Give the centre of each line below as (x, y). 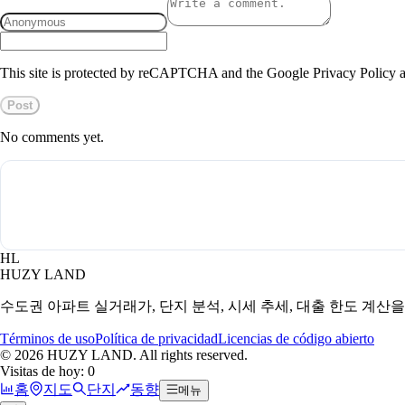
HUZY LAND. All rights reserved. (146, 354)
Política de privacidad (156, 338)
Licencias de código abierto (296, 338)
